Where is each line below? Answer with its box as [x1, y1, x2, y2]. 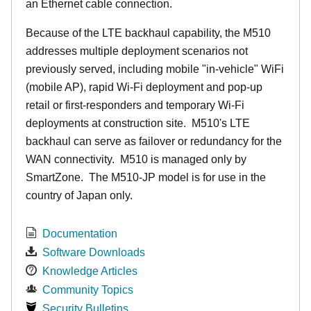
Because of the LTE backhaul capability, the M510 [26, 27, 271, 39]
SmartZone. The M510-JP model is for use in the [26, 171, 266, 183]
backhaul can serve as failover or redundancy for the [26, 135, 282, 147]
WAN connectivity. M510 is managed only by [26, 153, 246, 165]
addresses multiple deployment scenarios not [26, 45, 248, 57]
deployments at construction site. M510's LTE [26, 117, 250, 129]
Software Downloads [42, 246, 145, 258]
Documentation [42, 228, 117, 239]
